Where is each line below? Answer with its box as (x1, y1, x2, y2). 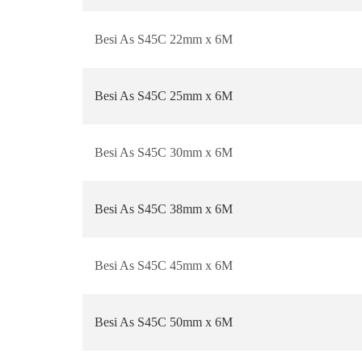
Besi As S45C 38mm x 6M (95, 202, 233, 216)
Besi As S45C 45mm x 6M (95, 259, 233, 272)
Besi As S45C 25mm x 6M (95, 89, 233, 103)
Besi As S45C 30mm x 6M (95, 145, 233, 159)
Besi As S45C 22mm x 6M (95, 32, 233, 46)
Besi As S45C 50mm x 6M (95, 315, 233, 329)
